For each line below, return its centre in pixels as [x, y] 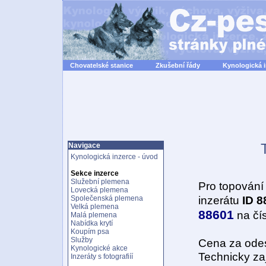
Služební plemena [100, 182]
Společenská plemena [107, 198]
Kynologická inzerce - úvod [114, 157]
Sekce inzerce [95, 173]
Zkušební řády [178, 65]
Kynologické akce [99, 248]
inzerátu [220, 200]
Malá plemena [94, 215]
